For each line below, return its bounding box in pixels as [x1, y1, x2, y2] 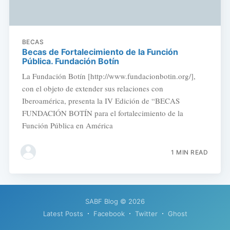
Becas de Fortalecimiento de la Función [22, 47, 178, 57]
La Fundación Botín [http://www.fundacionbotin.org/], [22, 71, 196, 82]
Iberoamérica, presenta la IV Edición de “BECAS [22, 95, 180, 106]
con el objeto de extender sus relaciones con [22, 83, 163, 94]
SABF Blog [85, 197, 118, 206]
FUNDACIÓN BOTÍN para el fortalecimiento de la [22, 108, 183, 119]
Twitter [135, 209, 158, 218]
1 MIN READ [171, 148, 208, 156]
